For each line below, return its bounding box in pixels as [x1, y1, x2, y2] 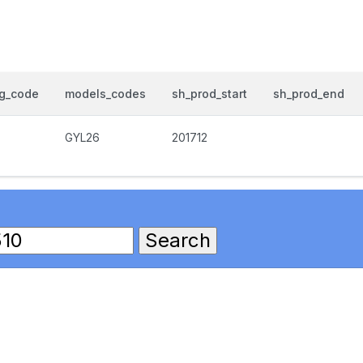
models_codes [65, 87, 146, 100]
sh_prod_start [172, 87, 247, 100]
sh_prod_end [273, 87, 344, 100]
